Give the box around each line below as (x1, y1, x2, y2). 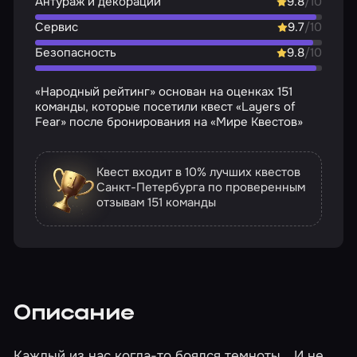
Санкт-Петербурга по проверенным (96, 178, 306, 195)
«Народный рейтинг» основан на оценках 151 (34, 84, 292, 100)
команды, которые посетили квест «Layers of (34, 99, 295, 116)
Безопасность (34, 44, 116, 61)
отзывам (96, 194, 148, 210)
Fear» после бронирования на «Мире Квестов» (34, 114, 303, 131)
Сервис (34, 18, 78, 35)
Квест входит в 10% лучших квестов (96, 163, 301, 180)
